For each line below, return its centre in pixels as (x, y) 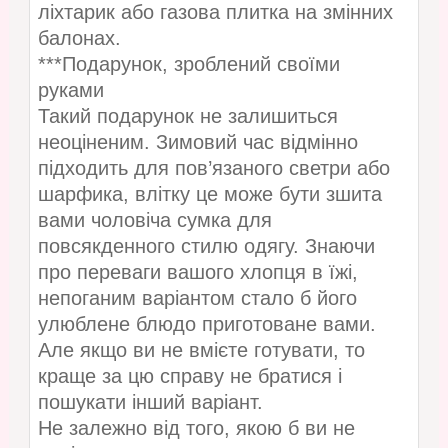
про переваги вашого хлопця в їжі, (197, 272)
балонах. (79, 38)
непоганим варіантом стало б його (197, 298)
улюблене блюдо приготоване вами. (206, 324)
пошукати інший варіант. (150, 402)
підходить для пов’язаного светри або (213, 168)
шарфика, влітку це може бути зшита (209, 194)
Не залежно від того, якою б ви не (196, 428)
